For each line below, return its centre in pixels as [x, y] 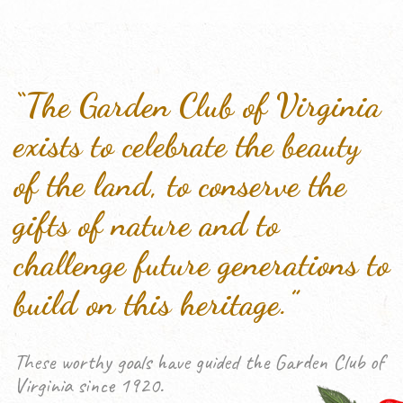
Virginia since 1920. [89, 385]
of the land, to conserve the [180, 184]
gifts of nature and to [146, 224]
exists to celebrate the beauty [187, 145]
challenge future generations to [201, 264]
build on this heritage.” [155, 303]
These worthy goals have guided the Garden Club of [199, 362]
